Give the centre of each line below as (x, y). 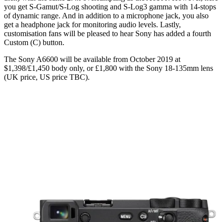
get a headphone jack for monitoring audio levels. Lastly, (92, 24)
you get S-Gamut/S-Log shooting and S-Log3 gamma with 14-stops (110, 6)
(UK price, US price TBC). (47, 77)
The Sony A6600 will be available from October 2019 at (92, 59)
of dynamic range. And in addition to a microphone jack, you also (106, 15)
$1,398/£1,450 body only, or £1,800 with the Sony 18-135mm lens (109, 68)
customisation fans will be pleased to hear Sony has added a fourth (108, 33)
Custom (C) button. (34, 42)
